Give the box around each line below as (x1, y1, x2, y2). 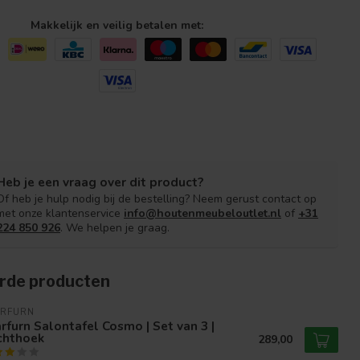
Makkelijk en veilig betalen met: (31, 17, 204, 33)
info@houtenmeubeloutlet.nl (124, 205, 281, 221)
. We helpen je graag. (60, 219, 170, 235)
